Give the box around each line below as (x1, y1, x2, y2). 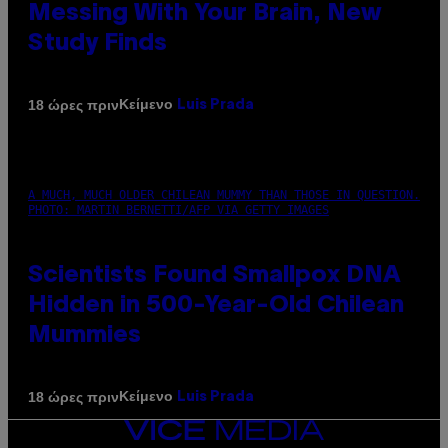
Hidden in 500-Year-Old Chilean (28, 295, 404, 318)
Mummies (28, 325, 141, 348)
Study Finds (28, 33, 167, 56)
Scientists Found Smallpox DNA (28, 265, 401, 288)
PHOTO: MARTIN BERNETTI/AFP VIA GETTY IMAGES (28, 203, 329, 218)
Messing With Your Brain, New (28, 3, 382, 26)
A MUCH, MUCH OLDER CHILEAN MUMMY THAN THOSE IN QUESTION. (28, 188, 420, 203)
